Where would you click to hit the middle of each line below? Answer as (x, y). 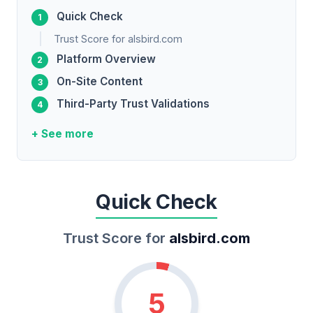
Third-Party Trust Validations (133, 104)
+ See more (63, 134)
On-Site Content (100, 82)
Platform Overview (106, 59)
